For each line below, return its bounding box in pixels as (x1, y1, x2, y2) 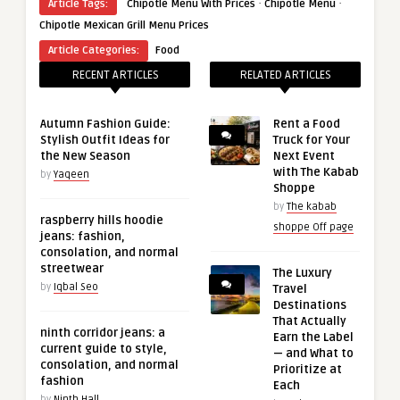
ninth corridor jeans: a (40, 326, 165, 341)
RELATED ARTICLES (238, 68, 331, 83)
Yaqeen (54, 169, 89, 181)
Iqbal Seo (54, 281, 98, 294)
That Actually (272, 314, 346, 329)
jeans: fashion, (40, 229, 125, 245)
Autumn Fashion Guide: (40, 117, 171, 132)
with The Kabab (272, 165, 359, 180)
